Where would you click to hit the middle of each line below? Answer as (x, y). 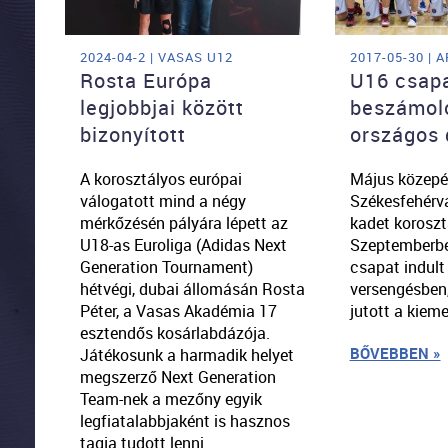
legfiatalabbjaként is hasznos (184, 420)
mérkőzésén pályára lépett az (183, 222)
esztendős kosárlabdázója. (174, 332)
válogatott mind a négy (162, 200)
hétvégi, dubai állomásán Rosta (192, 288)
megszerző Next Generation (177, 376)
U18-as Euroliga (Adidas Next (183, 244)
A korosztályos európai (160, 178)
